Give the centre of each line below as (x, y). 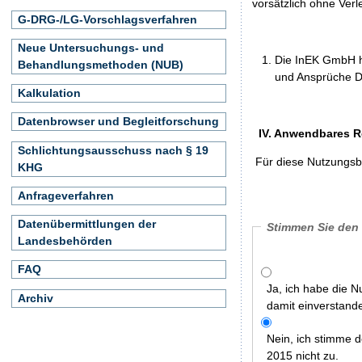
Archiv (36, 298)
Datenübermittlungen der (87, 224)
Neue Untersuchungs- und (91, 47)
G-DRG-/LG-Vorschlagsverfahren (107, 19)
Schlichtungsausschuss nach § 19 (113, 150)
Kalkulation (49, 93)
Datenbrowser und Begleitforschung (118, 122)
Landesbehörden (65, 241)
